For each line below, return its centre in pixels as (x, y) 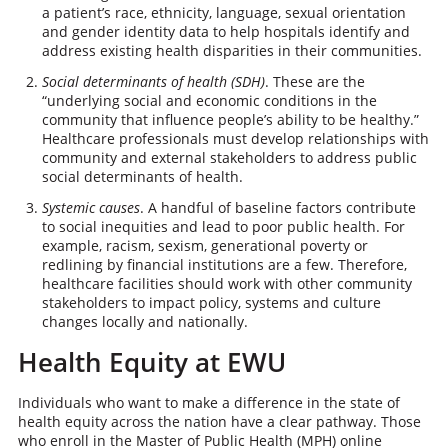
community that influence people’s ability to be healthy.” (230, 119)
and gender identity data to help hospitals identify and (225, 31)
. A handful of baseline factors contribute (277, 207)
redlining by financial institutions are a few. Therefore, (224, 264)
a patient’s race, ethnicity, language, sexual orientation (223, 12)
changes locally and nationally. (144, 321)
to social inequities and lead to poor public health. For (223, 226)
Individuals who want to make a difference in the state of (208, 402)
